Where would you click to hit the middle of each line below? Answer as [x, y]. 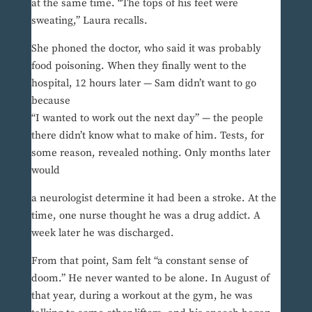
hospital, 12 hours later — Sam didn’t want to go [143, 84]
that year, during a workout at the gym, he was [142, 296]
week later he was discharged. [102, 233]
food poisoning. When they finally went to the [139, 66]
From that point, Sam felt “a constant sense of [139, 261]
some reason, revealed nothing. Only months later [150, 153]
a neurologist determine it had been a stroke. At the [154, 198]
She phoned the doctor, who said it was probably [146, 49]
